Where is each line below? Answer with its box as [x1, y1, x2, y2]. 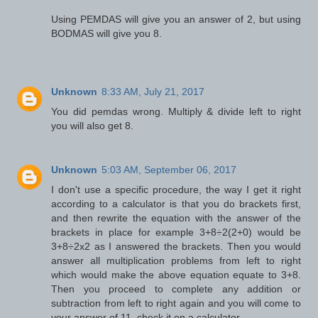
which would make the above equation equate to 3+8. [51, 269, 301, 281]
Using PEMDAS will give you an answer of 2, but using [51, 13, 301, 26]
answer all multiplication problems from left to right [51, 255, 301, 267]
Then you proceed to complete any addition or [51, 283, 301, 295]
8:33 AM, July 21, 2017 [102, 86, 205, 98]
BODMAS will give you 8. [51, 28, 163, 40]
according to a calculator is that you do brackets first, [51, 198, 301, 210]
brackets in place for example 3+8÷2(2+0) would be [51, 226, 301, 238]
